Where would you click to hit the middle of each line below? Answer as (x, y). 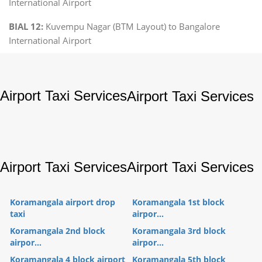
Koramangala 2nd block (58, 230)
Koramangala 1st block (178, 202)
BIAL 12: (26, 26)
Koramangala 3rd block (179, 230)
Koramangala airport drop (63, 202)
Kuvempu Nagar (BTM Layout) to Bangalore (132, 26)
